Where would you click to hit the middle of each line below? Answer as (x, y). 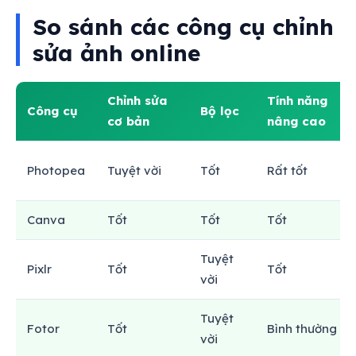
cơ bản (128, 121)
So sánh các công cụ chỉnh (183, 26)
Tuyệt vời (134, 170)
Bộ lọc (220, 110)
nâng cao (296, 121)
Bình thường (302, 328)
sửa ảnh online (116, 52)
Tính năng (297, 100)
